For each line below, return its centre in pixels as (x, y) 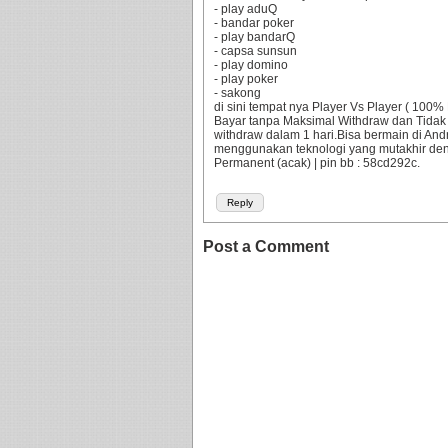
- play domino (251, 65)
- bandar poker (254, 23)
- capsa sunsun (255, 51)
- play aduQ (245, 9)
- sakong (237, 93)
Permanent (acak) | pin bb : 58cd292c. (317, 163)
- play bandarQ (254, 37)
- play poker (246, 79)
